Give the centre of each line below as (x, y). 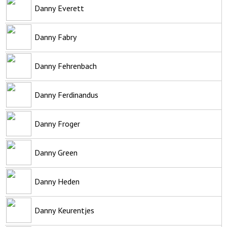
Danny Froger (57, 123)
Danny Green (56, 152)
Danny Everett (59, 8)
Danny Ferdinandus (66, 94)
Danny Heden (57, 181)
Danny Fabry (55, 37)
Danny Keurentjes (64, 210)
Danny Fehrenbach (66, 66)
